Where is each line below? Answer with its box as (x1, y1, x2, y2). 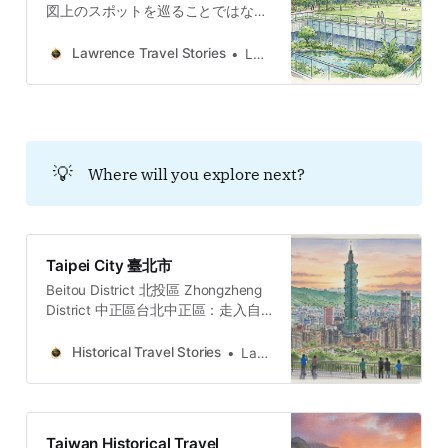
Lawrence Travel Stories (72, 45, 226, 62)
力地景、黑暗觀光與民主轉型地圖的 (46, 341, 268, 358)
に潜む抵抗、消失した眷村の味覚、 (46, 42, 268, 59)
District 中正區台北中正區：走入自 (46, 301, 261, 318)
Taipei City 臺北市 (46, 255, 172, 275)
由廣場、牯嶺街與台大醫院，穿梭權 (46, 321, 268, 338)
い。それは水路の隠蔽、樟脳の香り (46, 22, 268, 39)
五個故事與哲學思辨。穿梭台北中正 (46, 361, 268, 378)
